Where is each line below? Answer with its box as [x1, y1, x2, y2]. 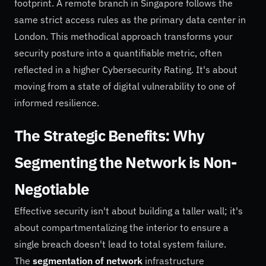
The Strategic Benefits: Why [14, 125, 204, 146]
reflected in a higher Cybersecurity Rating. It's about [14, 64, 237, 76]
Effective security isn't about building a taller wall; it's [14, 205, 243, 217]
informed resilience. [14, 97, 99, 109]
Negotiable [14, 179, 90, 199]
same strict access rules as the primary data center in [14, 14, 246, 26]
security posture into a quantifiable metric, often [14, 47, 222, 59]
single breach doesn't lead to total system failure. [14, 238, 226, 251]
